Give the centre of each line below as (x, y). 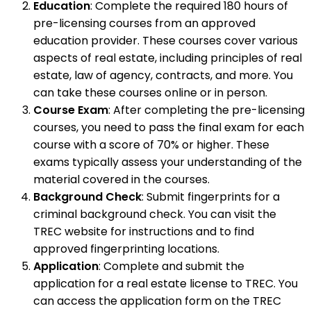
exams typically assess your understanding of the (168, 162)
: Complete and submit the (171, 267)
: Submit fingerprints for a (211, 197)
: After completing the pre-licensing (207, 110)
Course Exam (71, 110)
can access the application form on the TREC (157, 301)
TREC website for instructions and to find (144, 232)
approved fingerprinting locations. (126, 249)
